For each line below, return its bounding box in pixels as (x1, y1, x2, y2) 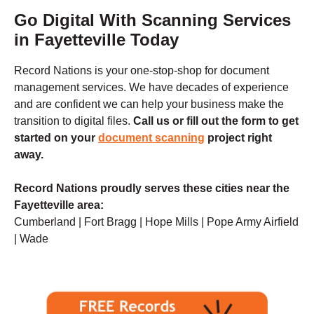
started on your (14, 132, 98, 144)
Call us (133, 115, 172, 128)
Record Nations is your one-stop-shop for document (14, 64, 269, 77)
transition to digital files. (14, 115, 133, 128)
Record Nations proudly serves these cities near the (14, 182, 289, 195)
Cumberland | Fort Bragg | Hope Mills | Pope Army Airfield (14, 216, 299, 228)
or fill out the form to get (172, 115, 299, 128)
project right (205, 132, 272, 144)
